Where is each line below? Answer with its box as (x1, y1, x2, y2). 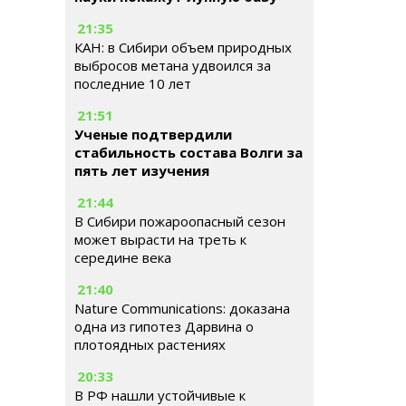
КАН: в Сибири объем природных (74, 38, 292, 56)
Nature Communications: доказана (74, 299, 290, 317)
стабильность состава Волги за (74, 143, 303, 161)
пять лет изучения (74, 161, 209, 179)
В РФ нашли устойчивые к (74, 386, 246, 404)
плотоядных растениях (74, 335, 226, 353)
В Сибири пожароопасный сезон (74, 212, 285, 230)
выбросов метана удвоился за (74, 56, 271, 74)
